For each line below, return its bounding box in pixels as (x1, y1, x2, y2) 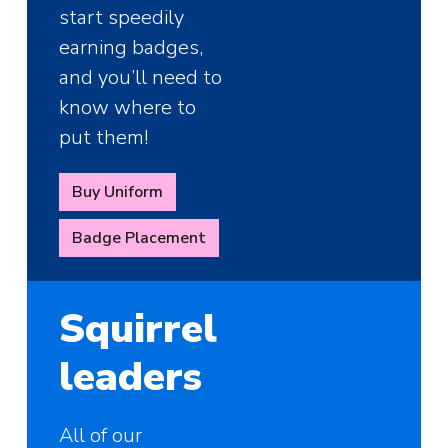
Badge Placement (72, 226, 207, 249)
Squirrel (59, 301, 218, 356)
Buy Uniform (72, 180, 164, 203)
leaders (59, 349, 203, 404)
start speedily (59, 3, 185, 31)
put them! (59, 123, 149, 151)
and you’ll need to (59, 63, 223, 91)
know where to (59, 93, 197, 121)
